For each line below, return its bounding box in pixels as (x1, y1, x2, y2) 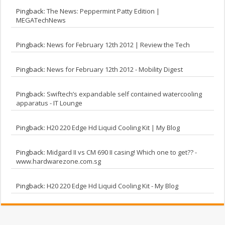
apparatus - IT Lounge (16, 98, 83, 108)
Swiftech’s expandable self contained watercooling (47, 89, 202, 99)
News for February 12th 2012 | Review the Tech (47, 40, 190, 50)
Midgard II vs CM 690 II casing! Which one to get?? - (47, 148, 197, 157)
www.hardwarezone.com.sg (16, 157, 101, 166)
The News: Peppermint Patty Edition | (47, 7, 160, 16)
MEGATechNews (16, 16, 66, 25)
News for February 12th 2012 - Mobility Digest (47, 65, 183, 74)
